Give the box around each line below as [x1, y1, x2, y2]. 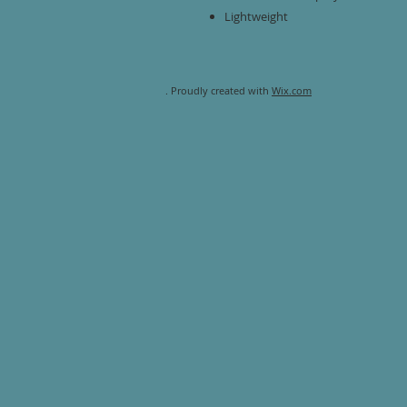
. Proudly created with [165, 84, 272, 97]
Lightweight [224, 8, 288, 25]
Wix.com [272, 84, 312, 97]
